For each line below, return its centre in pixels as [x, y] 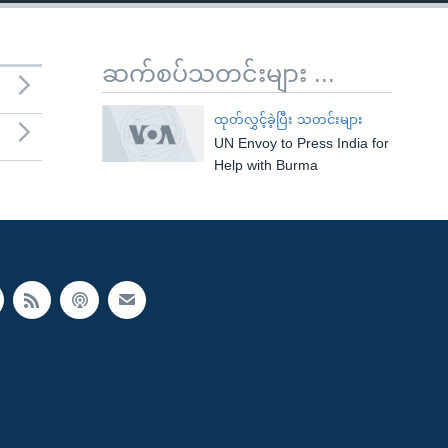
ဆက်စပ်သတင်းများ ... [218, 73]
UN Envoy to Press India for [301, 143]
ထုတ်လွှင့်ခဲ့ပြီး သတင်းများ [288, 119]
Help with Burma [265, 165]
